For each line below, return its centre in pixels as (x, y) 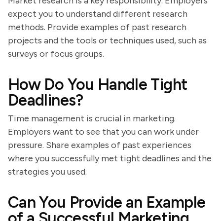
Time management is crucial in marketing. (92, 118)
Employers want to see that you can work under (103, 132)
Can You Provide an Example (107, 202)
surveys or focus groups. (56, 54)
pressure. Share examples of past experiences (100, 145)
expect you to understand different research (98, 14)
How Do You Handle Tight (98, 84)
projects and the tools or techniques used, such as (107, 40)
